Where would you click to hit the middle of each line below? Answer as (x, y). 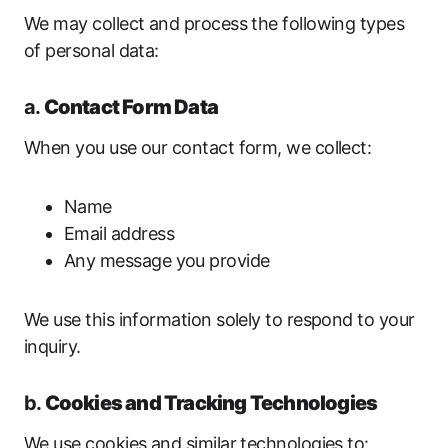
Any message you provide (167, 260)
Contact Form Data (131, 107)
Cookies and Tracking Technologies (211, 403)
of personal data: (91, 50)
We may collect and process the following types (214, 23)
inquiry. (52, 346)
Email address (119, 233)
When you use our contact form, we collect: (198, 147)
